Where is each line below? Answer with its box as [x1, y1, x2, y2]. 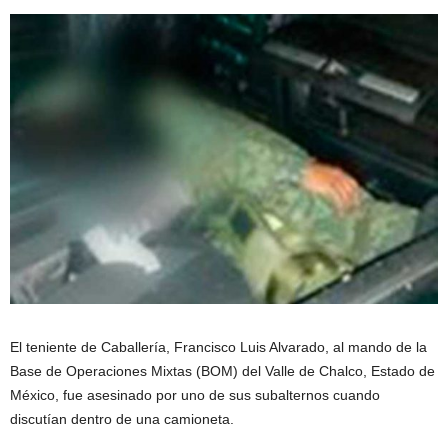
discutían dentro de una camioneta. [10, 411, 234, 428]
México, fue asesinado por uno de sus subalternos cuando [10, 387, 380, 404]
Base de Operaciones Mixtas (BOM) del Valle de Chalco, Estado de [10, 363, 435, 380]
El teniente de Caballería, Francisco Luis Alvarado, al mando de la [10, 339, 427, 356]
